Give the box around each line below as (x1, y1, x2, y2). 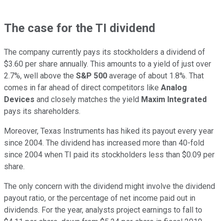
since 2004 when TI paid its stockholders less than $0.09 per (4, 150, 215, 160)
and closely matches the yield (37, 95, 141, 105)
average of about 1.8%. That (109, 71, 204, 81)
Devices (4, 95, 37, 105)
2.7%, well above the (4, 71, 76, 81)
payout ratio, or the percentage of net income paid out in (4, 193, 195, 203)
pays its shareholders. (4, 107, 80, 116)
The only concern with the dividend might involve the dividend (4, 182, 215, 191)
